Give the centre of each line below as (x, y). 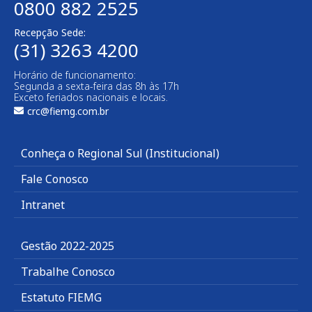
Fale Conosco (55, 179)
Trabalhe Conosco (68, 272)
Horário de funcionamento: (75, 75)
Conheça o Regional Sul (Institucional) (120, 154)
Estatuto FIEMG (61, 298)
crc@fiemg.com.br (68, 111)
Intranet (43, 205)
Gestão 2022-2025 (68, 246)
